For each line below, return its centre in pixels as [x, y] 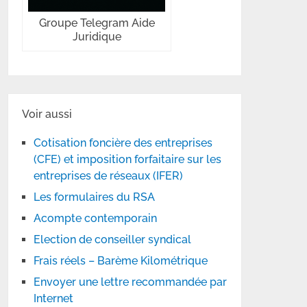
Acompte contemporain [96, 218]
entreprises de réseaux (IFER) [109, 176]
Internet [54, 298]
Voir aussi [47, 114]
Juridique [97, 37]
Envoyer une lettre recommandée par [131, 282]
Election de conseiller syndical [113, 240]
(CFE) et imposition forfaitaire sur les [128, 159]
